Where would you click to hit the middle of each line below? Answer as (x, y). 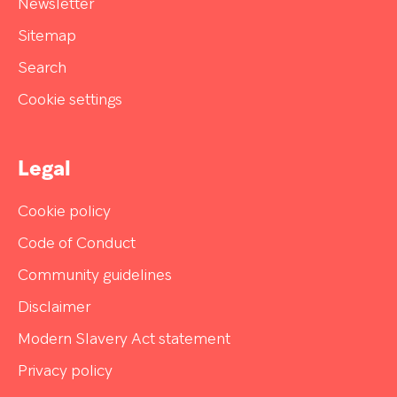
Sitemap (47, 37)
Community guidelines (95, 276)
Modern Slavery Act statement (124, 340)
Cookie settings (70, 101)
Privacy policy (65, 372)
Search (42, 69)
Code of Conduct (77, 244)
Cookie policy (64, 212)
